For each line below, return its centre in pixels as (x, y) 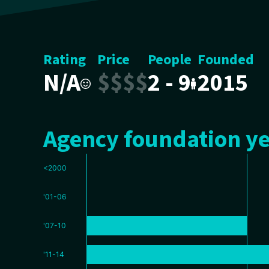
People (169, 60)
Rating (65, 60)
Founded (226, 60)
